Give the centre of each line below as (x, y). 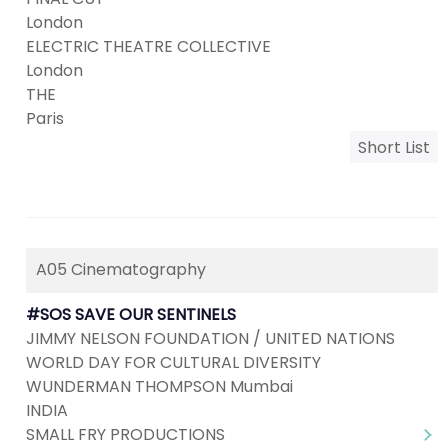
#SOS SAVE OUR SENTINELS (131, 314)
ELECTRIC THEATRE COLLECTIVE (148, 46)
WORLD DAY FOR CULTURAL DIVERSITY (173, 362)
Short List (394, 147)
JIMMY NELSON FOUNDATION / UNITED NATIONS (210, 338)
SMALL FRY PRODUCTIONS (125, 434)
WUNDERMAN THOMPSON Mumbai (159, 386)
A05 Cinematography (121, 269)
